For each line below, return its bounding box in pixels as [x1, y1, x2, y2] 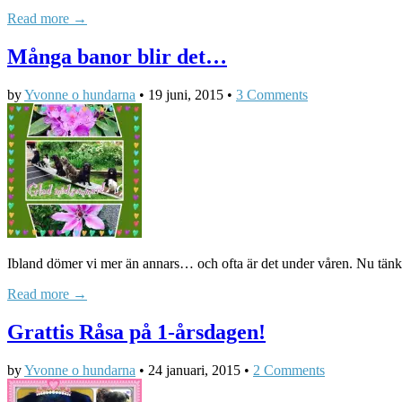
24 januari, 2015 [148, 362, 240, 378]
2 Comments [253, 362, 325, 378]
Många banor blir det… [7, 45, 227, 69]
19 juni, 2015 [148, 86, 223, 102]
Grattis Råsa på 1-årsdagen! [7, 319, 266, 344]
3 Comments [236, 86, 308, 102]
